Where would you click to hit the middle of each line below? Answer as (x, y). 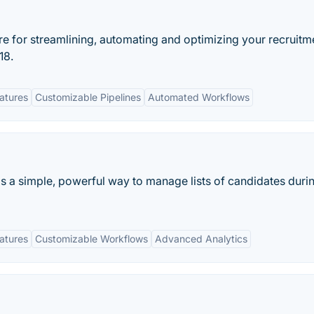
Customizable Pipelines (88, 97)
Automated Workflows (199, 97)
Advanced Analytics (201, 239)
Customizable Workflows (91, 239)
